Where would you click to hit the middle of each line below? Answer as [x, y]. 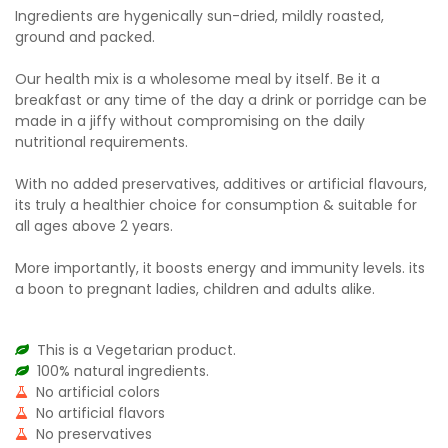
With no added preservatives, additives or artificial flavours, [221, 184]
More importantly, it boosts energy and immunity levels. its [220, 268]
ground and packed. [85, 37]
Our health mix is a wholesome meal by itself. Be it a [197, 79]
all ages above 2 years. [94, 226]
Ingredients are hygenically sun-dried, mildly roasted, [199, 16]
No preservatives [90, 434]
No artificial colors [94, 392]
